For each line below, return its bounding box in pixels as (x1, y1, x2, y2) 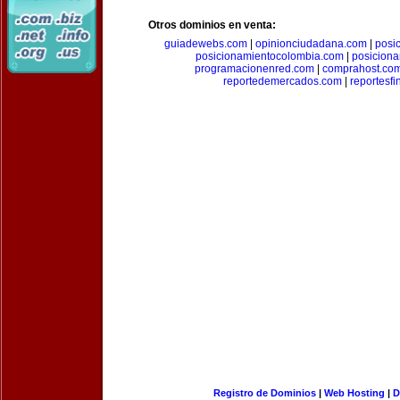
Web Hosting (323, 387, 385, 398)
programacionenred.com (195, 62, 314, 75)
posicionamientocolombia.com (195, 50, 344, 62)
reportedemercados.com (222, 75, 342, 87)
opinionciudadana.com (255, 37, 367, 50)
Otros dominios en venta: (148, 19, 276, 31)
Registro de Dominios (212, 387, 316, 398)
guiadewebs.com (164, 37, 247, 50)
